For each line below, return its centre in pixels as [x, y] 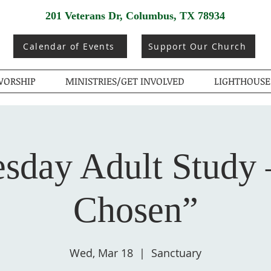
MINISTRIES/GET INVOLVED [125, 81]
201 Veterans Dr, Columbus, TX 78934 [135, 16]
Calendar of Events [69, 46]
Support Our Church [197, 46]
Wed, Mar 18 [101, 253]
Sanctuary [176, 253]
